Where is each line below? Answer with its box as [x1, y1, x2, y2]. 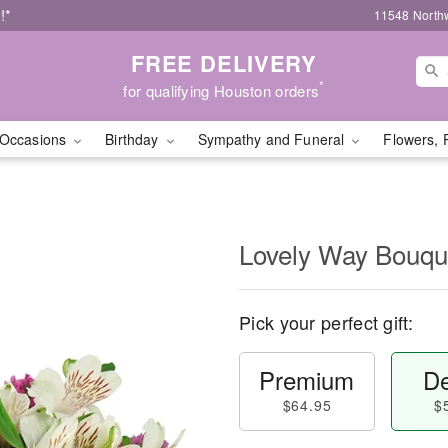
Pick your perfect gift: [239, 309, 413, 335]
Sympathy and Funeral [197, 129, 349, 149]
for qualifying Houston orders [123, 79, 320, 101]
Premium [259, 362, 355, 397]
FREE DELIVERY [130, 46, 318, 79]
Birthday [105, 129, 163, 149]
